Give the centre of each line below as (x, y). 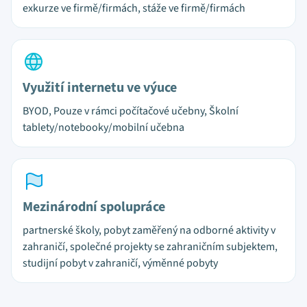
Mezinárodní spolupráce (94, 207)
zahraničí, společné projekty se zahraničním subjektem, (150, 247)
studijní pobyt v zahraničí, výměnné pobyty (120, 263)
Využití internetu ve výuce (100, 88)
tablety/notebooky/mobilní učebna (103, 127)
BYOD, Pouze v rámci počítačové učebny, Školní (131, 111)
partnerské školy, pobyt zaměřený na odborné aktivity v (149, 230)
